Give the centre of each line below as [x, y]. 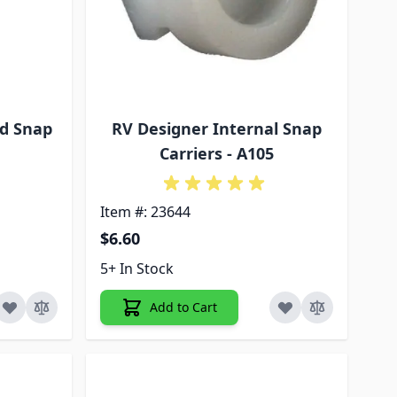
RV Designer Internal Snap [217, 129]
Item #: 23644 [146, 212]
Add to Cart [184, 307]
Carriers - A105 [217, 154]
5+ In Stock [137, 269]
